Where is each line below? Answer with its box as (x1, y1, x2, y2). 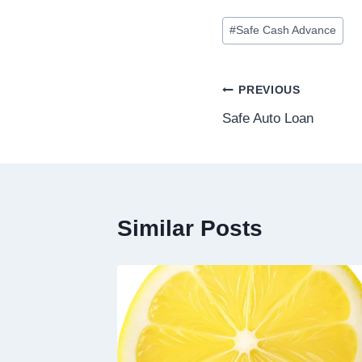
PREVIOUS (238, 84, 301, 97)
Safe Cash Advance (236, 24, 337, 37)
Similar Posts (117, 215, 263, 241)
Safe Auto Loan (222, 110, 314, 126)
